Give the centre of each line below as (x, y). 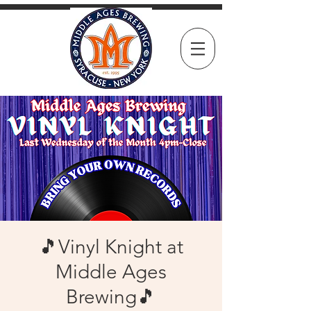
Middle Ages (111, 272)
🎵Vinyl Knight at (111, 247)
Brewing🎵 (111, 297)
